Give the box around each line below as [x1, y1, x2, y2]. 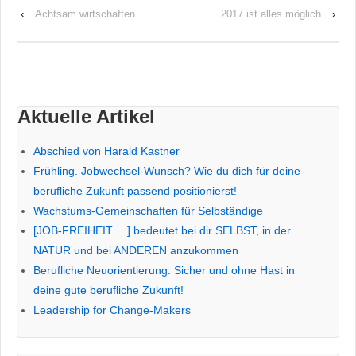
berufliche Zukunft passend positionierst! [33, 184, 237, 197]
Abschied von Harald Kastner [33, 144, 180, 157]
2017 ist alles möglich [221, 7, 321, 20]
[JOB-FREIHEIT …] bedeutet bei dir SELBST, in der [33, 223, 291, 237]
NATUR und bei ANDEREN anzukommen [33, 243, 238, 257]
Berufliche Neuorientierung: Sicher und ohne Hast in [33, 263, 295, 277]
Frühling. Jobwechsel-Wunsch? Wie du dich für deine [33, 164, 300, 177]
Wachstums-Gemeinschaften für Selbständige [33, 203, 263, 217]
